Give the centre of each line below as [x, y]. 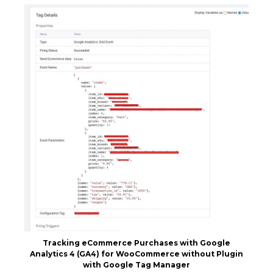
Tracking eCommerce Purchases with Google [136, 243]
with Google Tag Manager [136, 264]
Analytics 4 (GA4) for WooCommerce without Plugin [136, 253]
